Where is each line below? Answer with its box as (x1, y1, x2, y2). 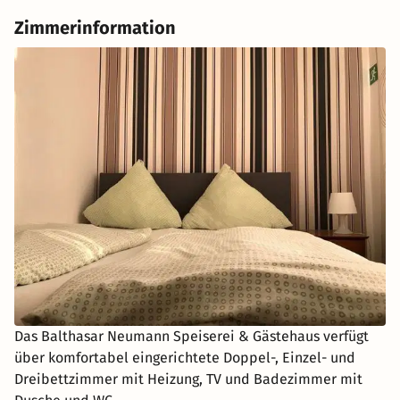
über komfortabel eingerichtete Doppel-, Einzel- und (14, 349, 355, 367)
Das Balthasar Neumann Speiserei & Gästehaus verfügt (14, 328, 369, 346)
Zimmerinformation (14, 17, 176, 39)
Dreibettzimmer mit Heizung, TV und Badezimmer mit (14, 371, 362, 388)
